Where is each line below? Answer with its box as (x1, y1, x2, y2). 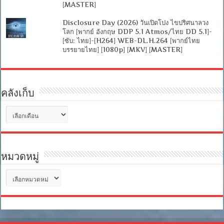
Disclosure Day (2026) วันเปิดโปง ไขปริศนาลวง (62, 18, 208, 26)
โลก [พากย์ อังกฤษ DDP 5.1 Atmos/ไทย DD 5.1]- (62, 27, 212, 35)
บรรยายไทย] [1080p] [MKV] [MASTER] (62, 45, 182, 53)
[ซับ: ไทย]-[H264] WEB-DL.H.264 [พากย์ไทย (62, 36, 200, 44)
